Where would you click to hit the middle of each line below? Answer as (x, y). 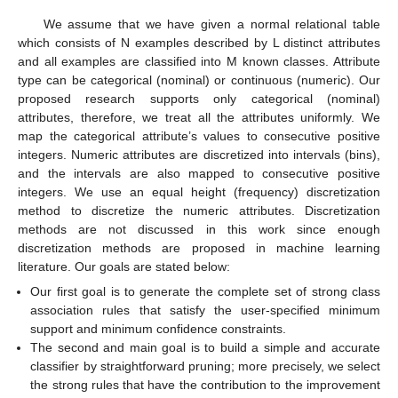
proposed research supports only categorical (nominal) (199, 98)
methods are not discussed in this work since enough (199, 229)
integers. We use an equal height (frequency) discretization (199, 191)
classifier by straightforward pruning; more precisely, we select (205, 366)
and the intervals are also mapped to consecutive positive (199, 173)
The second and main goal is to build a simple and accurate (205, 348)
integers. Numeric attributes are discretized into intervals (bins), (199, 154)
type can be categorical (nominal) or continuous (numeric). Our (199, 80)
